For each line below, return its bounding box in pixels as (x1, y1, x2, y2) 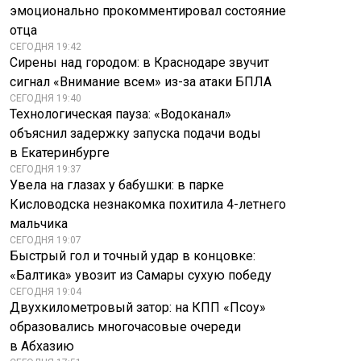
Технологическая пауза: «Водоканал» (10, 106, 231, 122)
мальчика (10, 216, 68, 231)
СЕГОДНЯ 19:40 (10, 93, 81, 104)
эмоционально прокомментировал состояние (10, 3, 286, 19)
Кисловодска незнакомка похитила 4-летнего (10, 197, 286, 212)
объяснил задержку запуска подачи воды (10, 126, 261, 141)
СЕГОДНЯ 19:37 (10, 164, 81, 175)
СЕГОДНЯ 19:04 (10, 286, 81, 297)
